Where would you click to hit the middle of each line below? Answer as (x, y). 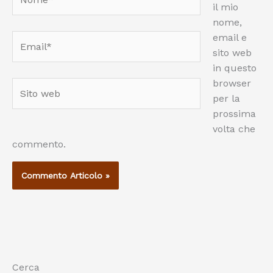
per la (226, 98)
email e (230, 37)
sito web (232, 52)
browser (232, 83)
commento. (39, 144)
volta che (234, 129)
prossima (234, 113)
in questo (235, 68)
